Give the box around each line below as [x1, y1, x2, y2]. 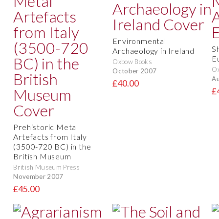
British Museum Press [13, 163, 80, 172]
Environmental [112, 36, 166, 46]
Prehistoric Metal [13, 122, 78, 132]
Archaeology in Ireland [112, 46, 195, 56]
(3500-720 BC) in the [13, 142, 91, 152]
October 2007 [112, 66, 157, 75]
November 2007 [13, 172, 64, 180]
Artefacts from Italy [13, 132, 87, 142]
